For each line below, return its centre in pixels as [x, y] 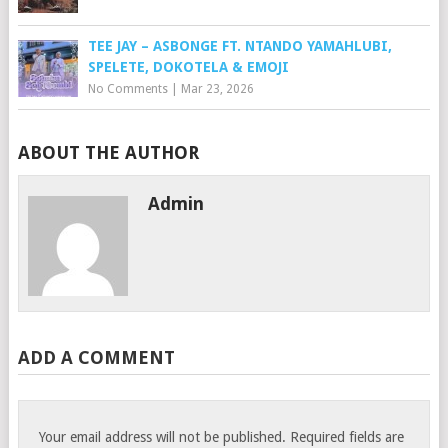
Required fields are [347, 436]
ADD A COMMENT [96, 357]
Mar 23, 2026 [217, 88]
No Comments [127, 88]
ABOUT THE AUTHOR [108, 152]
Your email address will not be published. [163, 436]
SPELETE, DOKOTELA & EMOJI [188, 66]
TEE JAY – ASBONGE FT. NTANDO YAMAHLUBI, [239, 45]
